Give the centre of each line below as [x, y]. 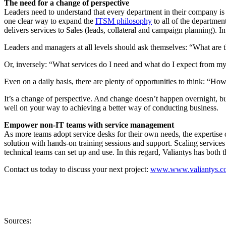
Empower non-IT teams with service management [89, 125]
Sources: [18, 220]
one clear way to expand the [50, 21]
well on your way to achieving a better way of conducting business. [111, 107]
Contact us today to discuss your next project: [77, 169]
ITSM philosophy [124, 21]
